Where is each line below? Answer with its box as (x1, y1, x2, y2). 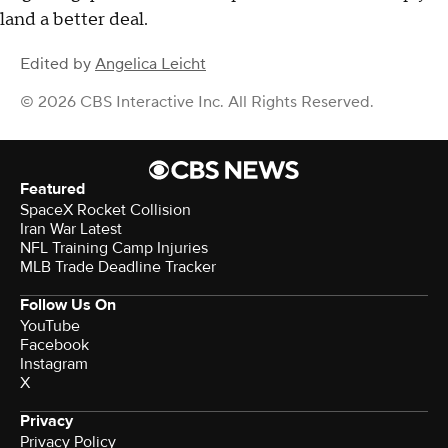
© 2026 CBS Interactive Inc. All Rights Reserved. (20, 91, 374, 112)
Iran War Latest (20, 218, 122, 239)
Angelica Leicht (95, 53, 206, 74)
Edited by (20, 53, 95, 74)
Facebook (20, 334, 89, 355)
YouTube (20, 315, 80, 336)
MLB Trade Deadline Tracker (20, 256, 216, 277)
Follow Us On (20, 294, 116, 315)
